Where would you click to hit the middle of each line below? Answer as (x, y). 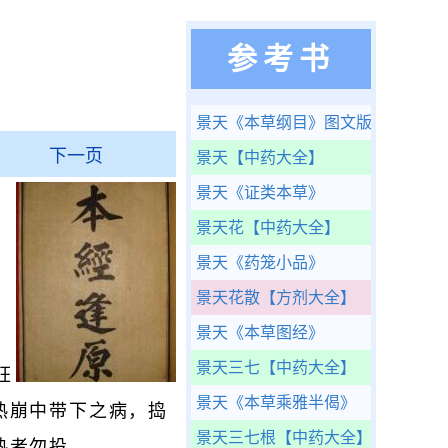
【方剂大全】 (308, 297)
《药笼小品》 (276, 262)
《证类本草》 (276, 192)
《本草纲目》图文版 (300, 122)
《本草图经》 (276, 332)
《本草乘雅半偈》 (292, 402)
